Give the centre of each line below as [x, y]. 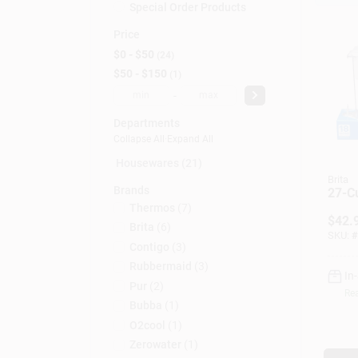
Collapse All [139, 139]
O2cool [147, 325]
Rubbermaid [160, 266]
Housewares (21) [159, 163]
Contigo [149, 247]
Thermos [152, 207]
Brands [131, 190]
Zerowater [155, 344]
